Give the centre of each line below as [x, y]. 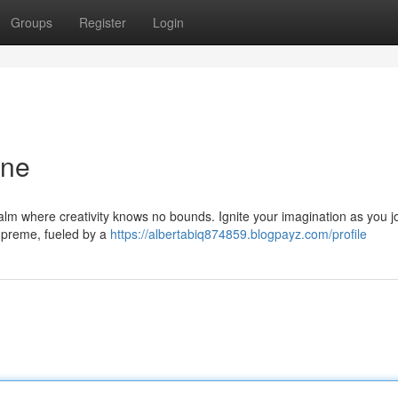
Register [103, 22]
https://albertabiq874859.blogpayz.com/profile [239, 234]
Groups [32, 22]
